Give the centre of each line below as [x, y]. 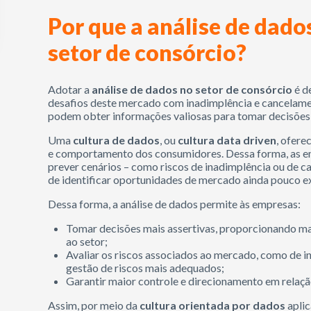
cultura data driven [227, 140]
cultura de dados [117, 140]
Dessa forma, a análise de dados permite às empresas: [175, 204]
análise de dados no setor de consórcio [192, 89]
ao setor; [87, 241]
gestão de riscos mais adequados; [145, 268]
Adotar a [70, 89]
